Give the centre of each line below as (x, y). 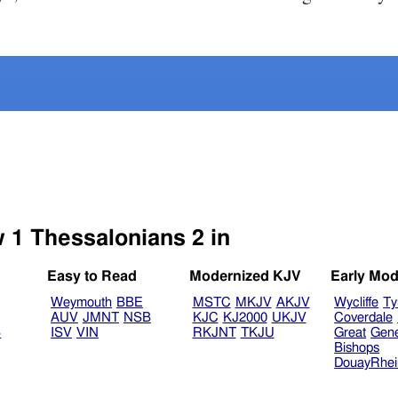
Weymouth (81, 303)
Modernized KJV (245, 277)
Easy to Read (92, 277)
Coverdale (364, 318)
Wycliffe (357, 303)
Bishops (357, 348)
